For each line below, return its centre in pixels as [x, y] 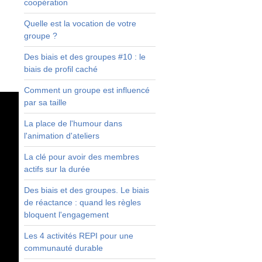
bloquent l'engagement [66, 214]
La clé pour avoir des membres [81, 156]
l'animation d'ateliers [61, 135]
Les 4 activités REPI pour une [78, 235]
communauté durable [63, 248]
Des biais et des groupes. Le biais [86, 190]
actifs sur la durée [57, 169]
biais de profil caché [61, 69]
